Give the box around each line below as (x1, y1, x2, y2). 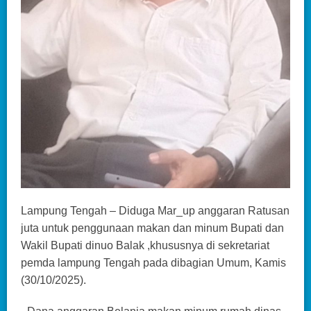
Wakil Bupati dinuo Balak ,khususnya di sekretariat (21, 239, 269, 252)
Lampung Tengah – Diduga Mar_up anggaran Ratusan (21, 205, 289, 217)
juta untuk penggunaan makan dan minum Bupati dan (21, 222, 284, 235)
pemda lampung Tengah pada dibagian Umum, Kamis (21, 257, 286, 269)
